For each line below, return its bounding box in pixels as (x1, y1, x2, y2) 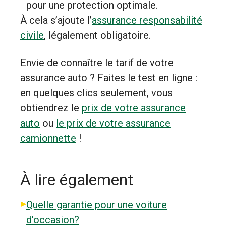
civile (20, 29, 44, 41)
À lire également (20, 170, 133, 189)
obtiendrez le (20, 102, 82, 114)
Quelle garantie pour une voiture (26, 199, 167, 211)
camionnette (20, 132, 76, 144)
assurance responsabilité (92, 14, 202, 26)
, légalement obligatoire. (44, 29, 151, 41)
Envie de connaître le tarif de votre (20, 56, 174, 69)
